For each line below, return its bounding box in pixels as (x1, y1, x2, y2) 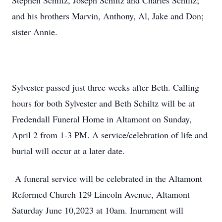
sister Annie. (12, 26, 57, 38)
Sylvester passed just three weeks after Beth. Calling (12, 81, 199, 93)
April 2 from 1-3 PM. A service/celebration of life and (12, 129, 208, 141)
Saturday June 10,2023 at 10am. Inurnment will (12, 204, 183, 216)
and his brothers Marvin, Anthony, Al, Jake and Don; (12, 10, 204, 22)
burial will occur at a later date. (12, 145, 125, 157)
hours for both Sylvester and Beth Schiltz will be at (12, 97, 195, 109)
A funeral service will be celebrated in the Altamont (12, 172, 202, 184)
